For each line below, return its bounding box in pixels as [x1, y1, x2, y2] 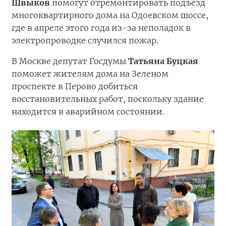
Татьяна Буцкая [128, 56, 198, 66]
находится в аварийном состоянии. [12, 106, 164, 117]
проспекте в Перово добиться [12, 81, 138, 91]
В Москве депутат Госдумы [12, 56, 128, 66]
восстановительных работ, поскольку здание [12, 94, 204, 104]
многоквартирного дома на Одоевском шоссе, [12, 10, 208, 20]
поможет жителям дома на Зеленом [12, 69, 168, 79]
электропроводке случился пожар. [12, 35, 158, 45]
